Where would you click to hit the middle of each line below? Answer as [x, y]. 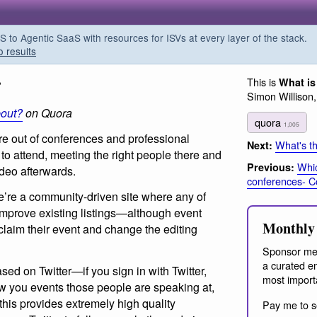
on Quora [47, 113]
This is [263, 82]
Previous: [271, 167]
